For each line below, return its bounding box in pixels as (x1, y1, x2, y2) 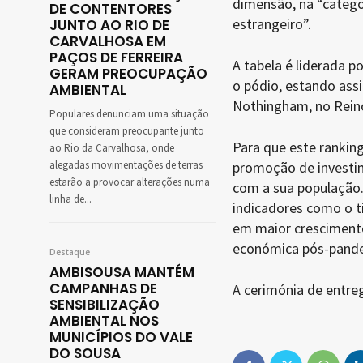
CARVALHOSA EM (49, 32, 166, 52)
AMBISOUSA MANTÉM (49, 263, 194, 283)
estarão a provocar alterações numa (49, 175, 210, 190)
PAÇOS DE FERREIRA (49, 48, 183, 68)
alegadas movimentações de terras (49, 158, 203, 173)
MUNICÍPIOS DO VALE (49, 327, 193, 348)
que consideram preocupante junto (49, 124, 204, 139)
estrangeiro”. (232, 15, 311, 34)
